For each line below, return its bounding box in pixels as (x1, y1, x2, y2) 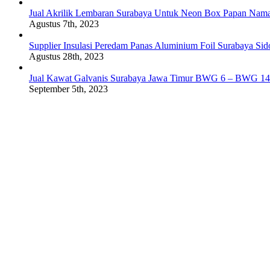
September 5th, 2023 (29, 83, 108, 94)
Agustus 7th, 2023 (29, 18, 99, 29)
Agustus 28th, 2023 (29, 51, 104, 61)
